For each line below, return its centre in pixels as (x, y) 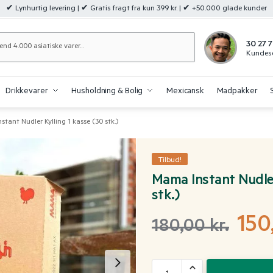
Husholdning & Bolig (107, 92)
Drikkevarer (27, 92)
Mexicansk (185, 92)
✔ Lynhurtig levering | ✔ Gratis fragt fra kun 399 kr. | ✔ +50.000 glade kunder (136, 9)
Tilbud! (170, 161)
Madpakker (237, 92)
